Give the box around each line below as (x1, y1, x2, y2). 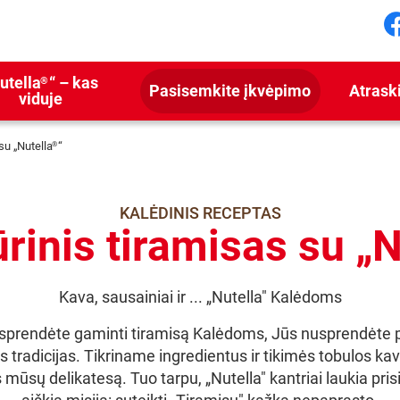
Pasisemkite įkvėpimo (149, 81, 312, 100)
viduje (18, 89, 62, 108)
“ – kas (49, 73, 99, 92)
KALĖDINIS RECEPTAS (119, 204, 281, 222)
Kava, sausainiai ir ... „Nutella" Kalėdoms (58, 287, 342, 306)
